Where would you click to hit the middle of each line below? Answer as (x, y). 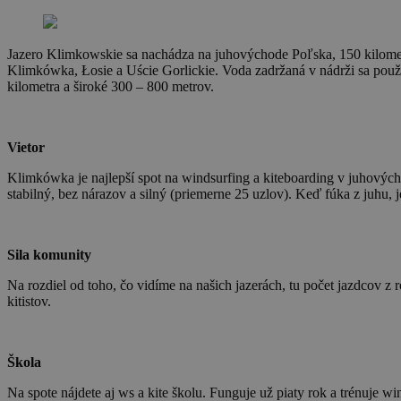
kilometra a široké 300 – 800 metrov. (111, 86)
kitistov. (29, 301)
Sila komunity (49, 254)
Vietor (26, 147)
